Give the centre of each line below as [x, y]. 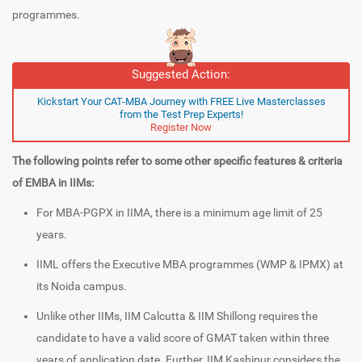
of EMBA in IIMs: [53, 183]
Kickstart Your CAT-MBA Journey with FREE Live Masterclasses [181, 102]
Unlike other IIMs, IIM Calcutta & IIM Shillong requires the [177, 316]
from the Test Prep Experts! [181, 115]
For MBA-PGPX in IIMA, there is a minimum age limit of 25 [179, 213]
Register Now [181, 128]
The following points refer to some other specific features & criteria [177, 161]
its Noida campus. [82, 286]
